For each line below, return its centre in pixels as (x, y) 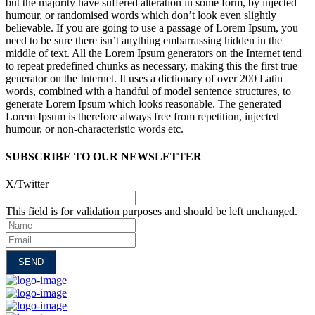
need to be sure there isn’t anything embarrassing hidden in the (144, 40)
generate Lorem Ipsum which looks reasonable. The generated (143, 103)
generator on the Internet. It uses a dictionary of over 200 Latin (144, 78)
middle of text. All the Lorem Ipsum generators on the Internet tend (154, 53)
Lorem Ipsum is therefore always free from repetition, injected (142, 116)
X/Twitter (27, 184)
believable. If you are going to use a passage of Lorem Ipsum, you (152, 27)
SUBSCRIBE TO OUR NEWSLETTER (104, 156)
